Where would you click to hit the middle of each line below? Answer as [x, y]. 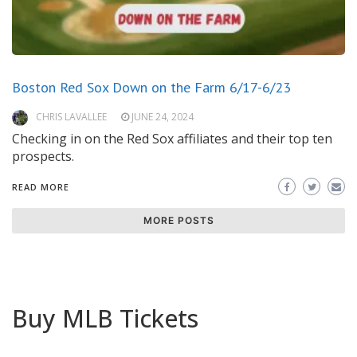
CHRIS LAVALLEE [71, 117]
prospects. [43, 157]
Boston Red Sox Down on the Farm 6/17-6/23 [151, 88]
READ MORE [41, 187]
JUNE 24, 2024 [163, 117]
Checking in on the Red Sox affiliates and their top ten [172, 139]
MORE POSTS [178, 221]
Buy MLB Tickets [105, 319]
